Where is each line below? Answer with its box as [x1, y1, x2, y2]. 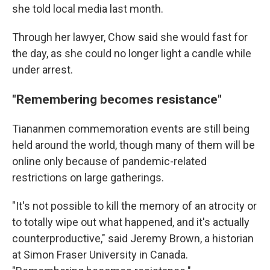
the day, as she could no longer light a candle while [12, 47, 251, 60]
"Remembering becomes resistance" [12, 92, 222, 107]
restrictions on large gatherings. [12, 171, 164, 184]
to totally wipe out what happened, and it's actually [12, 216, 250, 229]
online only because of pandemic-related [12, 155, 207, 168]
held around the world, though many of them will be [12, 139, 255, 152]
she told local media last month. [12, 2, 163, 16]
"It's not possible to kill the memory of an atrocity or [12, 199, 257, 213]
